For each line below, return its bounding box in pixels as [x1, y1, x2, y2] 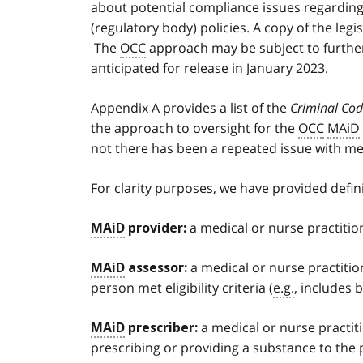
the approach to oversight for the [91, 119, 298, 138]
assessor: [125, 260, 187, 276]
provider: [125, 220, 186, 237]
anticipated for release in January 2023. [91, 59, 328, 78]
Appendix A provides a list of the [91, 99, 290, 117]
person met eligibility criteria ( [91, 279, 273, 297]
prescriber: [125, 320, 201, 336]
